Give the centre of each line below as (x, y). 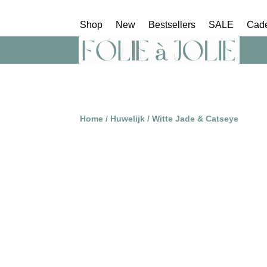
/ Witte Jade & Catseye (192, 118)
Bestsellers (172, 24)
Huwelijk (128, 118)
